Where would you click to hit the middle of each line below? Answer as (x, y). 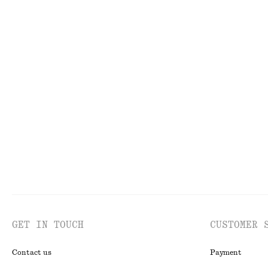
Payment (226, 252)
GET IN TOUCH (48, 225)
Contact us (32, 252)
